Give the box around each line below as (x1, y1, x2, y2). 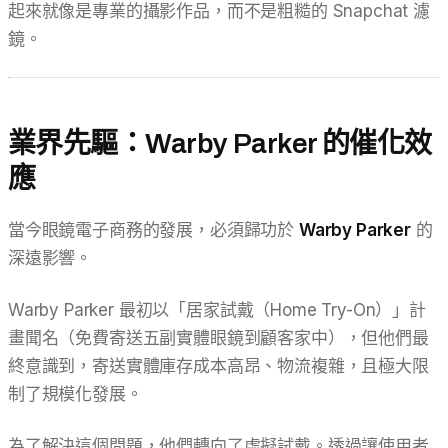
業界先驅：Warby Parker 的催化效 (8, 127, 432, 159)
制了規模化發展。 (8, 383, 143, 404)
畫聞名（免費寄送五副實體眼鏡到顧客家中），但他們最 (8, 327, 429, 348)
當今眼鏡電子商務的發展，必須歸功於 (8, 219, 299, 240)
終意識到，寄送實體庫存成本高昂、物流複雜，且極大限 (8, 355, 429, 376)
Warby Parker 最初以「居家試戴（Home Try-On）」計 (8, 299, 426, 320)
